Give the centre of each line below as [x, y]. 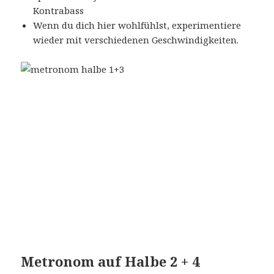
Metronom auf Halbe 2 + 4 [110, 261]
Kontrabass [59, 10]
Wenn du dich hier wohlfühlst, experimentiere [137, 25]
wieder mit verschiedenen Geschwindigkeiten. [136, 39]
